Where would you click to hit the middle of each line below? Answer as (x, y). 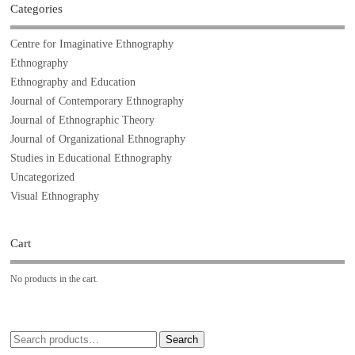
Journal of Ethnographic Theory (83, 120)
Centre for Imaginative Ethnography (92, 44)
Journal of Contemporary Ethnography (97, 101)
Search (182, 340)
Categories (37, 8)
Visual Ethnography (55, 197)
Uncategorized (43, 177)
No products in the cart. (55, 279)
